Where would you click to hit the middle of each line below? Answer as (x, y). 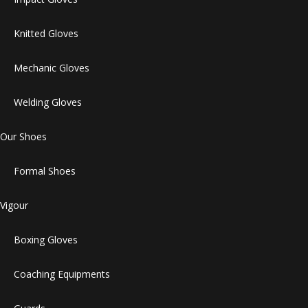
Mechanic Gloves (52, 68)
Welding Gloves (48, 102)
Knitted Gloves (46, 34)
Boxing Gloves (46, 240)
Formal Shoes (45, 171)
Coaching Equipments (62, 274)
